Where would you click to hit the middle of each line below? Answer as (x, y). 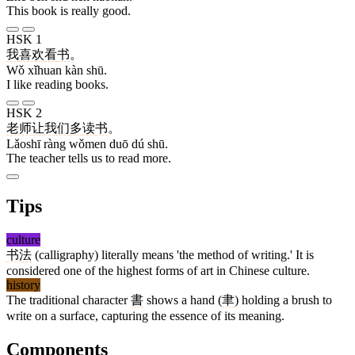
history (23, 284)
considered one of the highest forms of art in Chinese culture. (158, 270)
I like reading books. (57, 85)
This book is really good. (69, 11)
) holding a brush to (283, 300)
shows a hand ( (183, 300)
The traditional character (69, 300)
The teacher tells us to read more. (89, 158)
